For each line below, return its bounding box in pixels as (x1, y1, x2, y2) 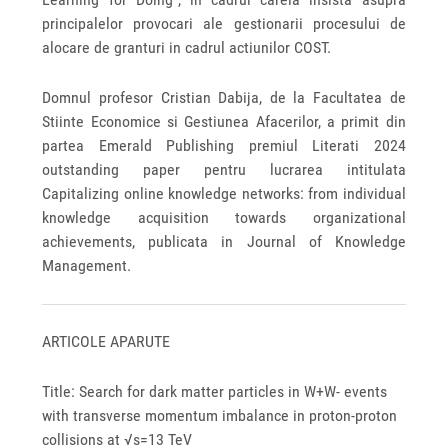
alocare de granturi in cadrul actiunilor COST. (42, 38, 332, 58)
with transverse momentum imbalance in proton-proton (42, 405, 398, 425)
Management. (42, 256, 132, 276)
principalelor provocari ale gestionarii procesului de (42, 14, 406, 34)
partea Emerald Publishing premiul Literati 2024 (42, 136, 406, 156)
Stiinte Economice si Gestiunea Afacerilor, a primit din (42, 112, 406, 132)
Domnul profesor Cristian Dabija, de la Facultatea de (42, 88, 406, 108)
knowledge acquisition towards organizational (42, 208, 406, 228)
